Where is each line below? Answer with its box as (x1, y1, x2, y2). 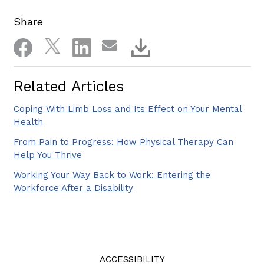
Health (13, 116, 43, 127)
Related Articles (13, 77, 124, 95)
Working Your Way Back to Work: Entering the (13, 169, 210, 180)
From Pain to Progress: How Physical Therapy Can (13, 136, 233, 147)
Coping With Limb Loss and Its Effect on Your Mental (13, 103, 242, 114)
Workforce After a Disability (13, 182, 133, 193)
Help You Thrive (13, 149, 82, 160)
